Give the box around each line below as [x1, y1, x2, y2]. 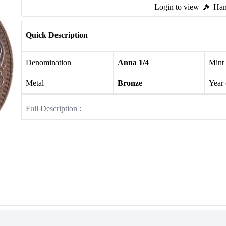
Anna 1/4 [117, 58, 149, 67]
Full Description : [26, 104, 81, 113]
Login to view [154, 3, 199, 11]
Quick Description [26, 31, 88, 39]
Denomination [26, 58, 71, 67]
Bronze [117, 79, 142, 87]
